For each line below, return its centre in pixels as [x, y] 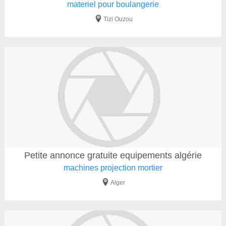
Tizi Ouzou [118, 19]
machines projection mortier [113, 168]
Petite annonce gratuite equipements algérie [113, 155]
